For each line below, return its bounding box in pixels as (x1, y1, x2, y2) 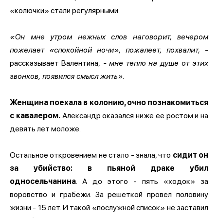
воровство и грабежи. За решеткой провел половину (10, 189, 208, 199)
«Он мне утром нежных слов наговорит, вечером (10, 32, 208, 41)
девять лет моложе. (10, 124, 81, 133)
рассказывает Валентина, (10, 58, 100, 68)
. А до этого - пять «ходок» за (76, 176, 208, 186)
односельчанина (10, 176, 76, 186)
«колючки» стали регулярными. (10, 5, 120, 15)
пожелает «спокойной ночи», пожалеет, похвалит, (10, 45, 205, 54)
